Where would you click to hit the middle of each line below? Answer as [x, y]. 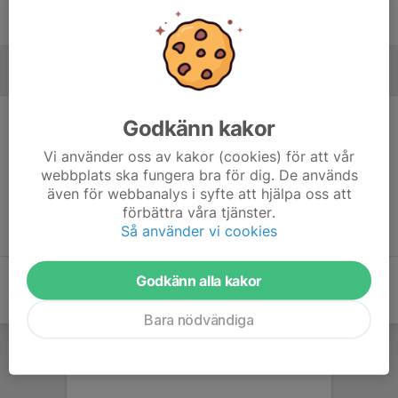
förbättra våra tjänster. [199, 212]
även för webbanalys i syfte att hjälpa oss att [199, 193]
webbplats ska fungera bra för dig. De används [199, 175]
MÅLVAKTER [51, 79]
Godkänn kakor [199, 128]
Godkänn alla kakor [199, 280]
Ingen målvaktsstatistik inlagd [199, 176]
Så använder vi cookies [199, 231]
